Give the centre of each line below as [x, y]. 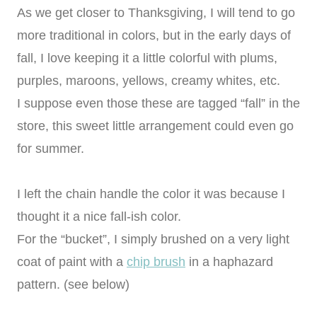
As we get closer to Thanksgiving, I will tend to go [156, 13]
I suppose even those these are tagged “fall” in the [158, 104]
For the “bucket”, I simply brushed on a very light [153, 240]
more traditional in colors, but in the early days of [154, 36]
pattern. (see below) [73, 285]
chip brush [156, 262]
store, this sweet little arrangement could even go [155, 126]
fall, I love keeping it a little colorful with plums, [147, 58]
